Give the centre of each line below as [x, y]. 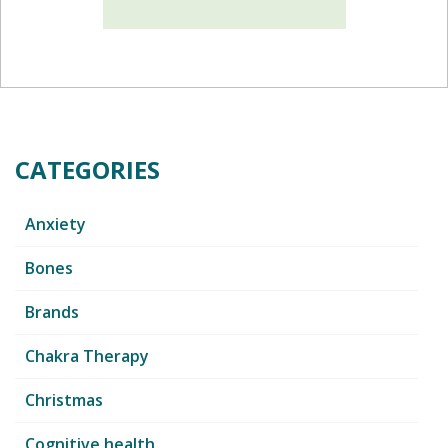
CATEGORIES [87, 169]
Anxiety [55, 223]
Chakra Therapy [87, 355]
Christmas [64, 399]
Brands [52, 311]
